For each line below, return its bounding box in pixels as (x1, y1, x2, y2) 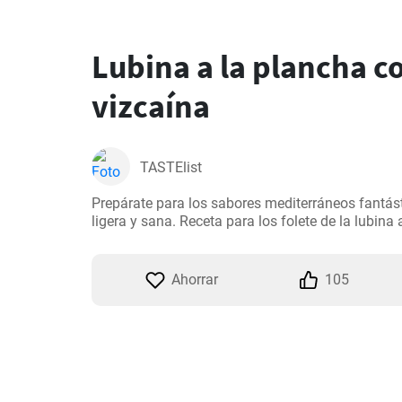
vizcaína (92, 86, 210, 127)
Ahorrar (171, 271, 218, 288)
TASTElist (140, 159, 202, 176)
